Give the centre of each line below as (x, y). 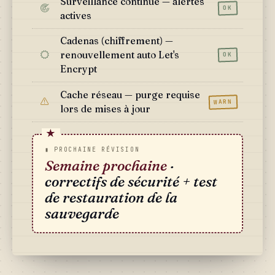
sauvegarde (82, 214)
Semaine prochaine (106, 166)
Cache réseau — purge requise (130, 95)
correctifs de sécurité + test (131, 182)
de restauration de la (111, 198)
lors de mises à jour (105, 109)
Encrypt (78, 69)
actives (76, 15)
